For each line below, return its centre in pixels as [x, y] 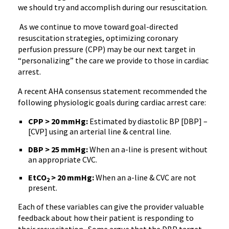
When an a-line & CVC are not [145, 177]
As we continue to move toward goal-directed [98, 27]
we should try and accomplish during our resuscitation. [113, 7]
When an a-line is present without [148, 149]
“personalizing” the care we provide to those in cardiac [113, 60]
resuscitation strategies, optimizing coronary [98, 38]
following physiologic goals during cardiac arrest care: [112, 102]
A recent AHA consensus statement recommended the [112, 91]
